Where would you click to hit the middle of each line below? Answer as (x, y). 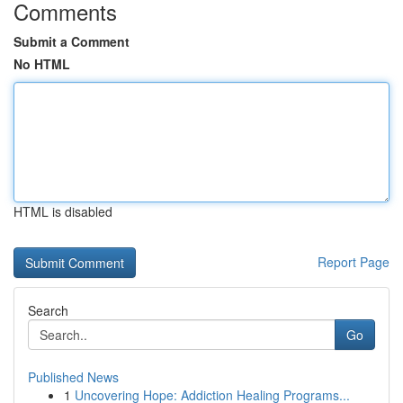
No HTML (42, 64)
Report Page (354, 262)
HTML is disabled (63, 211)
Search (48, 310)
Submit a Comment (72, 41)
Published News (73, 377)
